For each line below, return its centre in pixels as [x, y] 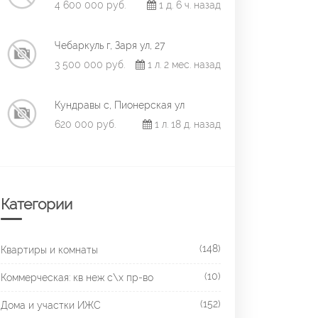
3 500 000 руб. [90, 65]
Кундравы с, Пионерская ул [120, 105]
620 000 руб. [85, 124]
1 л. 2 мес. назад [183, 65]
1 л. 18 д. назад [186, 124]
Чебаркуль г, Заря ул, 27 [110, 45]
